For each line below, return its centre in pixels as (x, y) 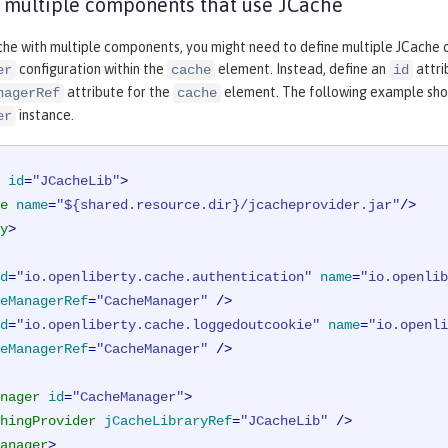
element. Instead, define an (302, 69)
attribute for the (118, 92)
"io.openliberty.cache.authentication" (164, 277)
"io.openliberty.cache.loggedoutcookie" (168, 325)
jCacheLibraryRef (168, 421)
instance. (45, 115)
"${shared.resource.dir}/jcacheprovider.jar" (228, 205)
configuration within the (91, 69)
